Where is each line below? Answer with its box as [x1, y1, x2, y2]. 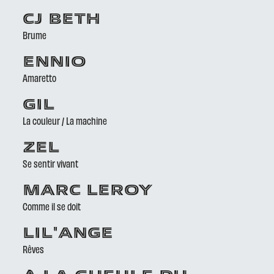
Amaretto [23, 72, 57, 84]
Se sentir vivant [23, 157, 79, 169]
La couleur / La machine [23, 114, 108, 127]
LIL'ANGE [23, 227, 114, 242]
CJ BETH [23, 13, 101, 28]
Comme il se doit [23, 200, 81, 212]
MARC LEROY [23, 184, 154, 199]
